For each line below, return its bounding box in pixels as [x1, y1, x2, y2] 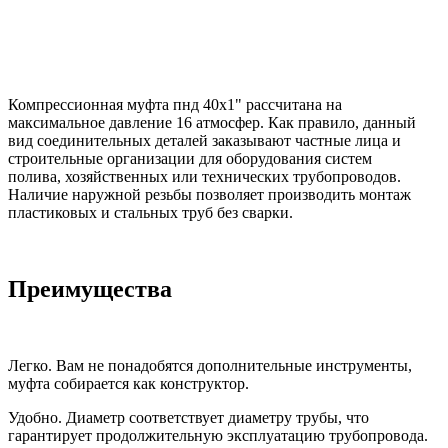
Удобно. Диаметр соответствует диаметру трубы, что [8, 409, 369, 427]
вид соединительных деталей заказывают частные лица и [8, 132, 401, 150]
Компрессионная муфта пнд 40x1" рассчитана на [8, 96, 342, 114]
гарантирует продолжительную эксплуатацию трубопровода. [8, 427, 432, 445]
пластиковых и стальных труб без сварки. [8, 204, 293, 222]
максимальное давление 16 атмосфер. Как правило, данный [8, 114, 416, 132]
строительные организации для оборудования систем [8, 150, 372, 168]
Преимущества [8, 276, 172, 303]
